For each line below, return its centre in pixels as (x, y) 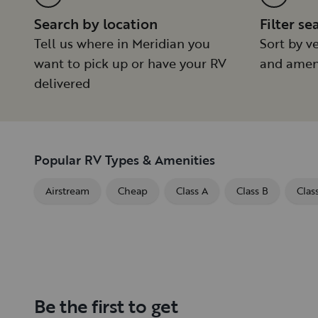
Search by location (96, 24)
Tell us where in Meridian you (122, 44)
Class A (192, 191)
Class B (252, 191)
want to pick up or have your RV (130, 64)
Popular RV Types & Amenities (125, 160)
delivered (62, 83)
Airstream (67, 191)
